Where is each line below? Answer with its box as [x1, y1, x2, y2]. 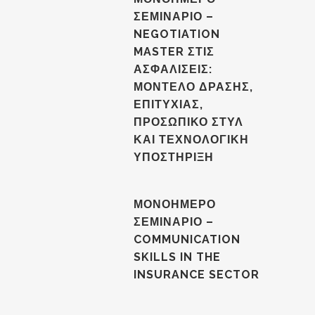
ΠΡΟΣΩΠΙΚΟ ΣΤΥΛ [134, 115, 243, 129]
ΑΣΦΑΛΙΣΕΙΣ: [134, 63, 212, 76]
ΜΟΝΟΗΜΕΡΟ [134, 198, 216, 211]
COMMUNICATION [134, 233, 240, 246]
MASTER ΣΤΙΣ [134, 45, 214, 58]
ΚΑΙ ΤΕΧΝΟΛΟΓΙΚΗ [134, 133, 249, 146]
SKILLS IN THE [134, 250, 221, 264]
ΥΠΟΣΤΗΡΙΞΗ [134, 150, 214, 164]
